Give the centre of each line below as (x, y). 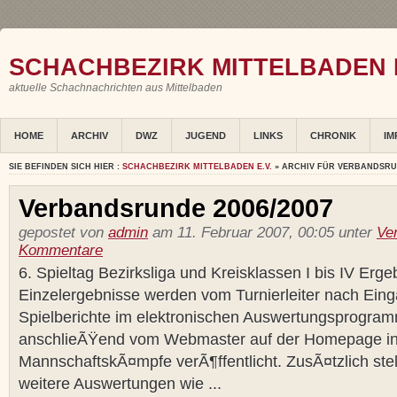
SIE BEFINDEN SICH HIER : (66, 167)
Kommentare (61, 251)
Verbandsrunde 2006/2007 (176, 209)
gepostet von (63, 233)
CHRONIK (333, 136)
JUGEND (206, 136)
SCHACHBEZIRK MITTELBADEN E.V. (197, 167)
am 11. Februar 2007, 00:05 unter (262, 233)
